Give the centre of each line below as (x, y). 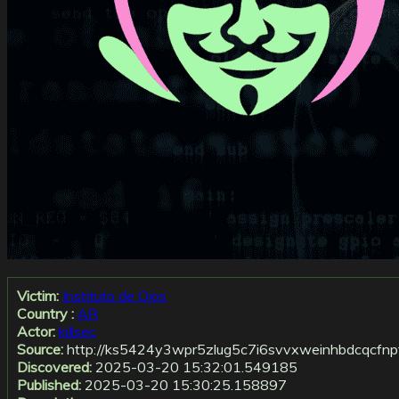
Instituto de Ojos (114, 296)
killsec (77, 332)
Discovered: (54, 367)
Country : (45, 314)
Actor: (36, 332)
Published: (49, 385)
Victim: (38, 296)
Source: (40, 350)
